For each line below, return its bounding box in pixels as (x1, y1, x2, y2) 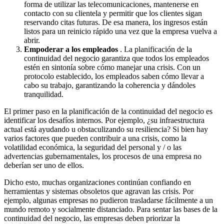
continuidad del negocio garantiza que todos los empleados (24, 53, 209, 62)
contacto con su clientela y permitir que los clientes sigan (24, 8, 202, 17)
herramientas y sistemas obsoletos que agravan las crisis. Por (4, 186, 193, 195)
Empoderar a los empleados (24, 44, 118, 53)
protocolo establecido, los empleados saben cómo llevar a (24, 71, 204, 80)
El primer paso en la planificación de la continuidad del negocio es (4, 106, 212, 115)
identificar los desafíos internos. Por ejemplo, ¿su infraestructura (4, 115, 204, 124)
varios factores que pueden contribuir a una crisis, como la (4, 133, 186, 142)
